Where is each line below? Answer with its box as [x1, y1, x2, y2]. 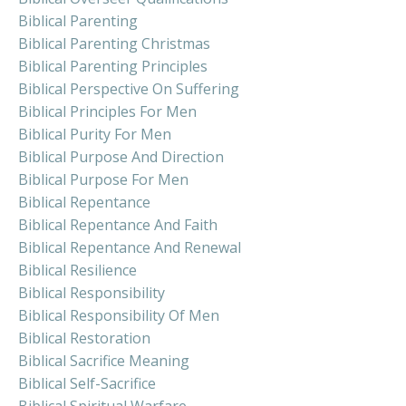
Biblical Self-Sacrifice [18, 373, 156, 394]
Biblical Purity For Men [18, 124, 171, 145]
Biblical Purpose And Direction [18, 147, 224, 168]
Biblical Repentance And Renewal [18, 237, 241, 258]
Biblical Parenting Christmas [18, 34, 210, 54]
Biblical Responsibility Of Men [18, 305, 219, 326]
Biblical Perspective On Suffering [18, 79, 239, 100]
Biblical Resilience [18, 260, 137, 281]
